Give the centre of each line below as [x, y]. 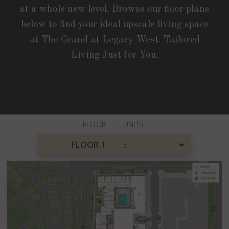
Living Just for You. [114, 56]
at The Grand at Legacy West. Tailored [114, 40]
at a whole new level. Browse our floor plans [114, 10]
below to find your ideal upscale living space [114, 25]
